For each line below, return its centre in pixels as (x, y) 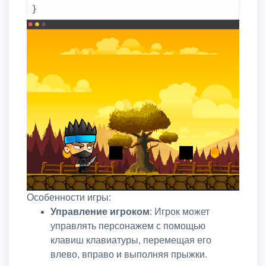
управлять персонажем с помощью (128, 226)
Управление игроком (103, 211)
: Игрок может (180, 211)
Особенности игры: (69, 197)
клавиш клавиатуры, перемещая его (131, 240)
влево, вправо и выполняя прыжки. (129, 254)
